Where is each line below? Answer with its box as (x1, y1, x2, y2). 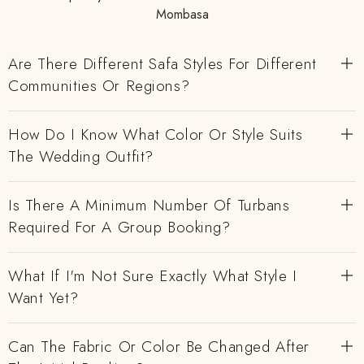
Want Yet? (8, 287, 79, 309)
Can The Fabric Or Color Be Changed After (8, 336, 310, 357)
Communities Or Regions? (8, 75, 190, 97)
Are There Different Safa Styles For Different (8, 53, 317, 75)
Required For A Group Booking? (8, 216, 231, 238)
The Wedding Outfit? (8, 145, 154, 167)
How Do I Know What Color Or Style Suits (8, 123, 303, 145)
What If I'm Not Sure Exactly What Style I (8, 265, 297, 287)
